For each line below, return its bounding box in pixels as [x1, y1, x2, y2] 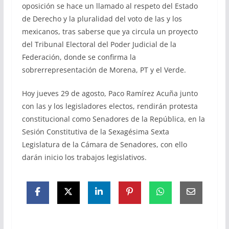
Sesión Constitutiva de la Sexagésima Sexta [21, 127, 169, 137]
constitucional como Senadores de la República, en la [21, 114, 205, 124]
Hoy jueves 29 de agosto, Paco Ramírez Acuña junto [21, 88, 198, 99]
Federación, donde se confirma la [21, 52, 136, 62]
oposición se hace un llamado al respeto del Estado [21, 1, 198, 11]
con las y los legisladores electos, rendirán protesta [21, 101, 198, 111]
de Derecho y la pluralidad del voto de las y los [21, 14, 182, 24]
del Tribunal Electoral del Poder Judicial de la [21, 39, 176, 50]
